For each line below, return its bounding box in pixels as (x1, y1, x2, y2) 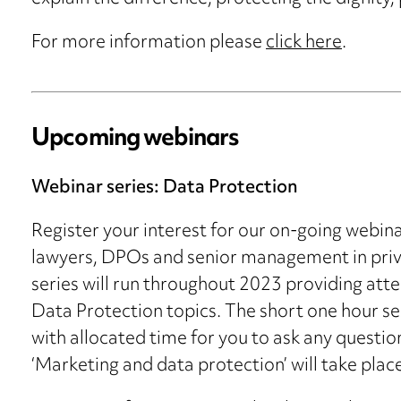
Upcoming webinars (31, 115, 239, 165)
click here (266, 25, 342, 63)
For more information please (31, 25, 266, 63)
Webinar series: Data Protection (31, 170, 298, 208)
